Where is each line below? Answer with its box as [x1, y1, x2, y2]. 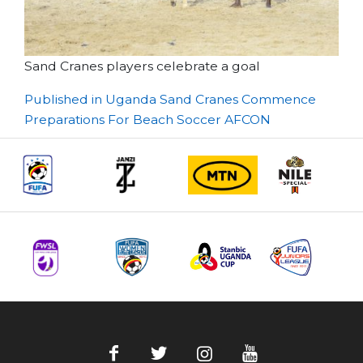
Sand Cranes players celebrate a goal [24, 58, 260, 74]
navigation [23, 117, 164, 150]
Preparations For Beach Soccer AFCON [24, 111, 271, 127]
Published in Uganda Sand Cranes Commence [24, 91, 316, 107]
